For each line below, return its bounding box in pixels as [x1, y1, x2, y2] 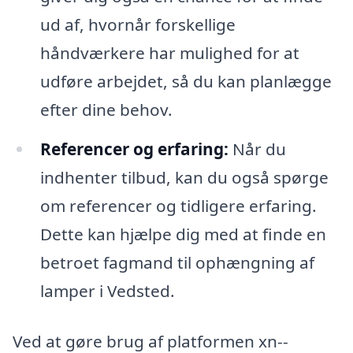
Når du [228, 138, 286, 161]
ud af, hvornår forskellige [39, 13, 236, 36]
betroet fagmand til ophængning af [39, 251, 314, 274]
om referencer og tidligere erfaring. [39, 195, 317, 217]
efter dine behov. [39, 98, 173, 121]
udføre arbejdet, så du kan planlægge [39, 70, 332, 93]
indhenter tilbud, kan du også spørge [39, 166, 329, 189]
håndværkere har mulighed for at [39, 42, 299, 65]
